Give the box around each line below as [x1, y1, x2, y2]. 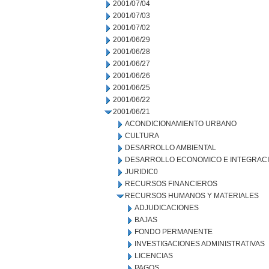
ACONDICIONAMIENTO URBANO [125, 119, 237, 128]
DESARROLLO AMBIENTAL [125, 144, 216, 152]
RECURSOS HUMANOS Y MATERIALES [125, 192, 259, 200]
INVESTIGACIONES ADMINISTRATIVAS [134, 240, 265, 248]
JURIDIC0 [125, 168, 158, 176]
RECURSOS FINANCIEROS [125, 180, 217, 188]
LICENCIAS [134, 252, 173, 260]
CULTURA [125, 131, 159, 140]
